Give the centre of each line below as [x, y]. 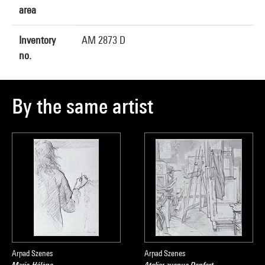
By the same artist [83, 106]
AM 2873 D [104, 40]
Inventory [37, 40]
